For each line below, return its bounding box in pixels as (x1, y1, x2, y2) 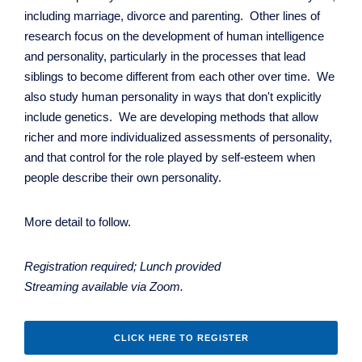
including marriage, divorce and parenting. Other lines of (24, 9, 320, 23)
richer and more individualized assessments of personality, (24, 130, 332, 145)
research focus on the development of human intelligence (24, 29, 324, 44)
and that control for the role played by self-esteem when (24, 150, 315, 165)
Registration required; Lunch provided (24, 259, 221, 274)
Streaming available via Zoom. (24, 280, 183, 294)
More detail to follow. (24, 215, 131, 229)
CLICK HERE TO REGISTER (113, 333, 249, 343)
